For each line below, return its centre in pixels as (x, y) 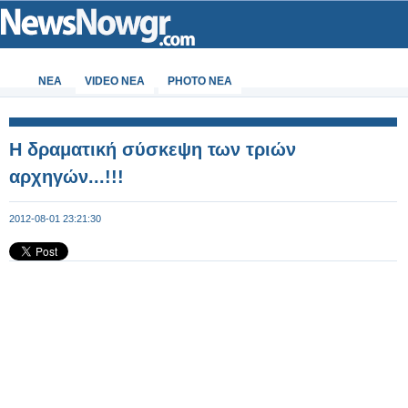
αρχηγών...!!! (66, 177)
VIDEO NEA (115, 81)
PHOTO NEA (200, 81)
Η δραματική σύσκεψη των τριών (153, 149)
